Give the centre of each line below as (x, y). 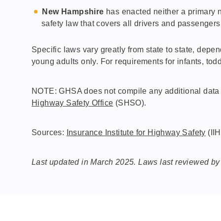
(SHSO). (130, 103)
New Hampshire (73, 12)
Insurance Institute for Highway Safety (136, 132)
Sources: (49, 132)
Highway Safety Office (73, 103)
